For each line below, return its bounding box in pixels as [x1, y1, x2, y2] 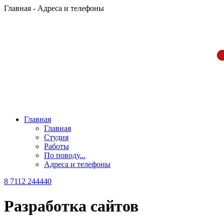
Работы [44, 142, 69, 151]
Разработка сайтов [4, 196, 138, 215]
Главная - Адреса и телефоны [4, 4, 104, 12]
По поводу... [44, 151, 85, 160]
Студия [44, 133, 68, 142]
